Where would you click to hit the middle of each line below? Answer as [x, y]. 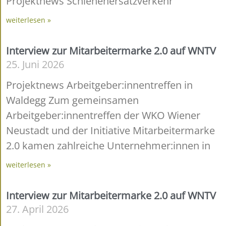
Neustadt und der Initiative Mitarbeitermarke [110, 130]
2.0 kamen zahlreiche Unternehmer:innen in [108, 145]
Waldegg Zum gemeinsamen [72, 100]
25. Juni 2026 [35, 64]
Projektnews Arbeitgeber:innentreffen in [99, 85]
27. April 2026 [37, 209]
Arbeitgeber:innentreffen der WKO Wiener [103, 115]
